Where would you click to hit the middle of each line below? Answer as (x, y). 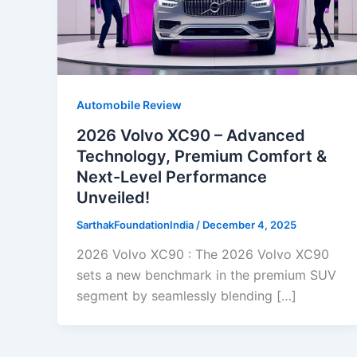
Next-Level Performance (172, 177)
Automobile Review (129, 104)
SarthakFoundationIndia (136, 224)
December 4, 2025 (249, 224)
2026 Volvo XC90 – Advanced (191, 135)
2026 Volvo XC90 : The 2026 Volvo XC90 (203, 255)
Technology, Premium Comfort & (202, 156)
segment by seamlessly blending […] (186, 296)
